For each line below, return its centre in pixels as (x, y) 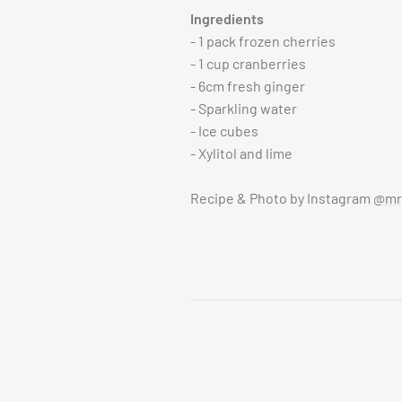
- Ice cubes (224, 131)
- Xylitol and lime (241, 153)
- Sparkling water (244, 109)
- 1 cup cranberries (248, 64)
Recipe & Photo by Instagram (282, 198)
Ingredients (227, 19)
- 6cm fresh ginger (248, 86)
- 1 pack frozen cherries (263, 41)
